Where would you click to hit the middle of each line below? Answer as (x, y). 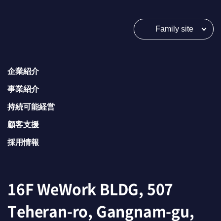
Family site (174, 29)
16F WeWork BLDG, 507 (91, 189)
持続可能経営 (31, 107)
